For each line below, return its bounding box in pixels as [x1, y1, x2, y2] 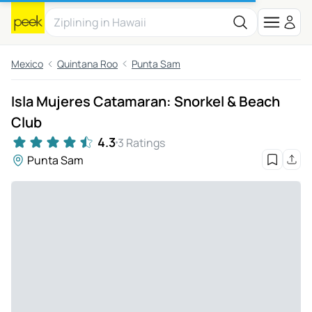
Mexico [11, 57, 43, 70]
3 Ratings [118, 134, 165, 150]
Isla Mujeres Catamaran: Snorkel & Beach [11, 92, 280, 111]
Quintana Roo [57, 57, 118, 70]
